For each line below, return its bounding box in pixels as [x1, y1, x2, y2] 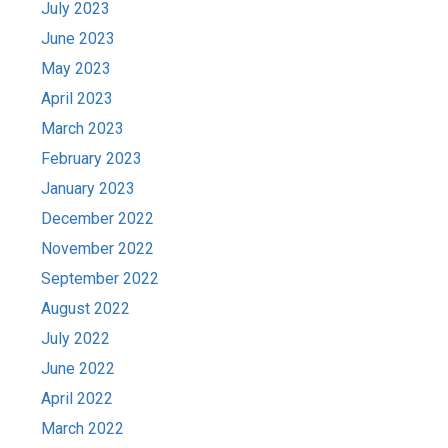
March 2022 [41, 419, 125, 438]
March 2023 [41, 119, 125, 138]
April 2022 [41, 389, 114, 408]
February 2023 [41, 149, 143, 168]
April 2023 [41, 89, 114, 108]
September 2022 [41, 269, 160, 288]
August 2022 [41, 299, 131, 318]
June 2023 [41, 29, 116, 48]
